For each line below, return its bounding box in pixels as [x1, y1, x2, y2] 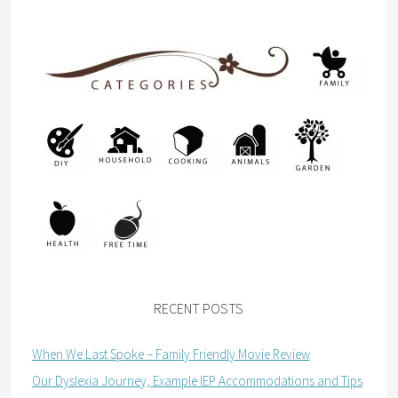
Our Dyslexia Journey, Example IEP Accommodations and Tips [31, 371, 362, 389]
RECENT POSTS [154, 298, 244, 317]
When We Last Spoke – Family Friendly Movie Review [31, 345, 310, 362]
